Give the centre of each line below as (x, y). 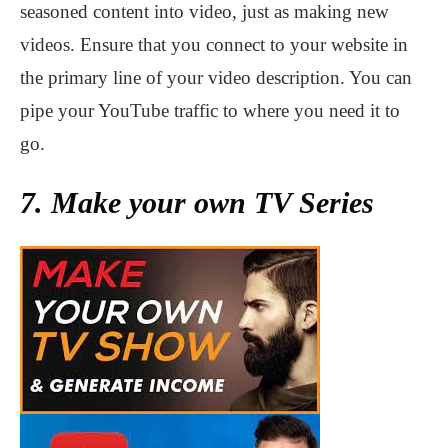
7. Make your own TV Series (197, 202)
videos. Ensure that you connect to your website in (214, 44)
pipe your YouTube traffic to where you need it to (210, 110)
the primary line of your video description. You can (216, 77)
